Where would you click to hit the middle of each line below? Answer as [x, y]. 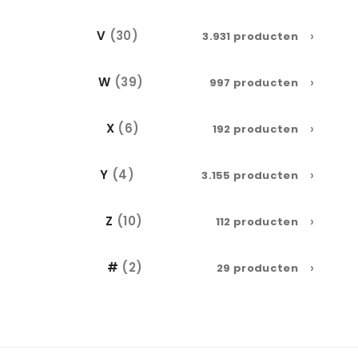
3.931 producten [251, 36]
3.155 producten [250, 175]
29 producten [258, 268]
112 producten [257, 221]
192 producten [255, 129]
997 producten [253, 82]
